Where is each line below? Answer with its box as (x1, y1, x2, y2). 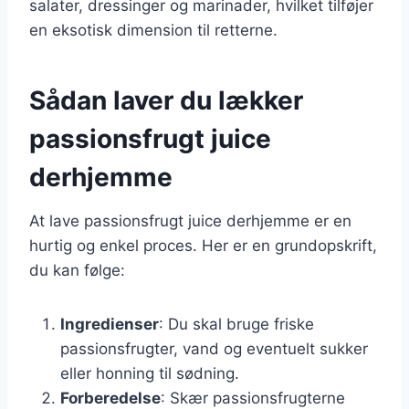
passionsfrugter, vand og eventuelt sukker (60, 339, 368, 358)
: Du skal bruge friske (159, 314, 314, 333)
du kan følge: (29, 260, 125, 279)
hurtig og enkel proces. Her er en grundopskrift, (29, 236, 377, 255)
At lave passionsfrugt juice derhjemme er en (29, 211, 351, 230)
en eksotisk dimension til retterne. (29, 20, 278, 39)
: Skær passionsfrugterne (161, 388, 345, 407)
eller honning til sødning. (60, 363, 239, 383)
